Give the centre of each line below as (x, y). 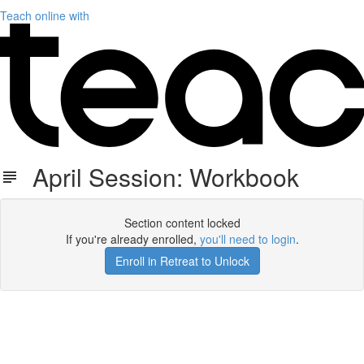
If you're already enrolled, (132, 239)
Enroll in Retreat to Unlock (182, 261)
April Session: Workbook (159, 177)
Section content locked (182, 223)
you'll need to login (247, 239)
